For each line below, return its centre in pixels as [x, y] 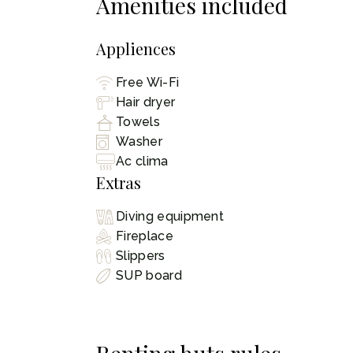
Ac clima [142, 162]
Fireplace [145, 236]
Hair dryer [146, 102]
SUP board [149, 276]
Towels [138, 122]
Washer [139, 142]
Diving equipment [170, 217]
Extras [119, 182]
